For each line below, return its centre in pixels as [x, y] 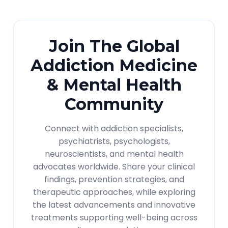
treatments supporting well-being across [114, 218]
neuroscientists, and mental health [114, 154]
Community [114, 104]
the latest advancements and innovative [114, 205]
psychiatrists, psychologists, [114, 141]
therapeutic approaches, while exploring [114, 192]
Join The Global [114, 46]
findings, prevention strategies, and [114, 179]
